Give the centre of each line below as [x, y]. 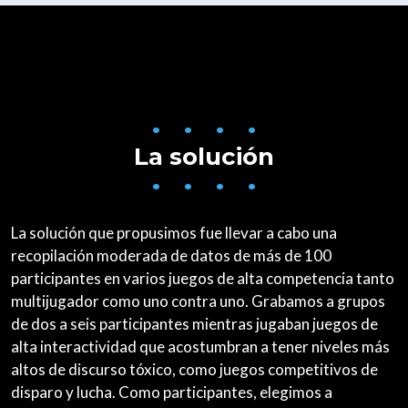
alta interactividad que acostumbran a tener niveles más [200, 347]
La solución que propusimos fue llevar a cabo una [174, 233]
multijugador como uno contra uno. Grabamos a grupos [198, 301]
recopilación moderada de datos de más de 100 [171, 255]
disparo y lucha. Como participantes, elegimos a [172, 392]
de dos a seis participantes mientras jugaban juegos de [194, 324]
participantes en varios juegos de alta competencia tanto [203, 278]
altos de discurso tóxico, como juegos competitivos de [194, 369]
